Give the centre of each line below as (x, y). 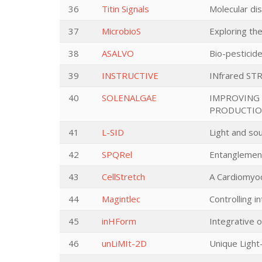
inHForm (119, 221)
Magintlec (121, 199)
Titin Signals (125, 9)
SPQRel (117, 154)
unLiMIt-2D (124, 243)
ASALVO (118, 53)
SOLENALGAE (129, 98)
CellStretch (123, 177)
